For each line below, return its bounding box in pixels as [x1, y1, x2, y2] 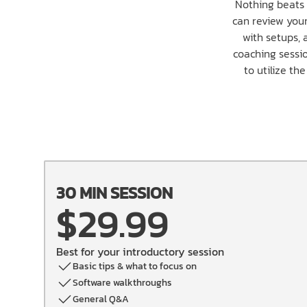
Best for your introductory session [56, 243, 224, 260]
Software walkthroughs [73, 275, 172, 290]
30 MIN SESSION [56, 181, 173, 205]
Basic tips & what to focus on [73, 259, 197, 273]
